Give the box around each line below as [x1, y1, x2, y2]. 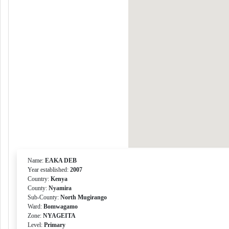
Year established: [28, 166, 70, 173]
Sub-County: [28, 194, 60, 201]
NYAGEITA [43, 212, 76, 219]
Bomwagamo [43, 203, 78, 210]
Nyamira [49, 185, 72, 192]
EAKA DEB [45, 157, 77, 164]
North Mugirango [60, 194, 107, 201]
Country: [28, 175, 51, 182]
